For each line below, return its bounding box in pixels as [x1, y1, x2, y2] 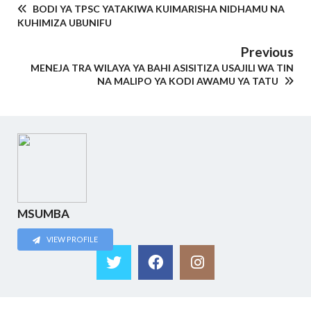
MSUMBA [17, 205, 69, 221]
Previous [241, 43, 294, 60]
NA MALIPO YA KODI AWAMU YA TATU [97, 74, 280, 87]
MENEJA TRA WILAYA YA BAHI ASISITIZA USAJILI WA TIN [31, 61, 294, 74]
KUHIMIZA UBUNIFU [17, 16, 112, 28]
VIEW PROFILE [45, 235, 99, 244]
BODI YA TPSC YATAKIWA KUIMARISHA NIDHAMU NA [31, 2, 285, 15]
